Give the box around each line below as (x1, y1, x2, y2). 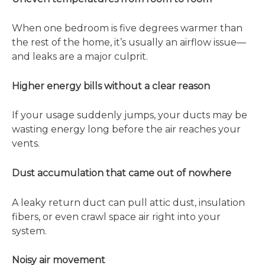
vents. (12, 138, 40, 150)
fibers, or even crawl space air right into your (12, 211, 221, 222)
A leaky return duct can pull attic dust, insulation (12, 196, 245, 208)
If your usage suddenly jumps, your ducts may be (12, 109, 247, 121)
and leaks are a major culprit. (12, 51, 148, 63)
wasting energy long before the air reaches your (12, 124, 241, 135)
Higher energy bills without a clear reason (12, 80, 210, 92)
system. (12, 225, 47, 237)
